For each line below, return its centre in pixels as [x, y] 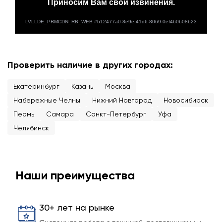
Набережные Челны [47, 100]
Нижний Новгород [122, 100]
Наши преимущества [75, 175]
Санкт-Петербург [116, 114]
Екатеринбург [36, 86]
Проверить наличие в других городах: [90, 65]
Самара [60, 114]
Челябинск [31, 128]
